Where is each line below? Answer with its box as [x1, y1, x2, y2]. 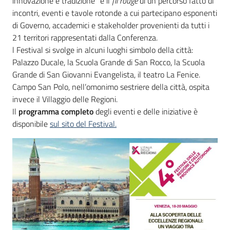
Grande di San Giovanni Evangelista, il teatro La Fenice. [12, 68, 200, 81]
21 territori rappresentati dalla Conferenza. [12, 31, 158, 44]
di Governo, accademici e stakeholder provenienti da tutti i [12, 19, 209, 32]
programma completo [18, 105, 93, 118]
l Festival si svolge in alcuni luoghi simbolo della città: [12, 44, 193, 56]
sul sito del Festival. [50, 118, 117, 130]
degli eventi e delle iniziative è [93, 105, 198, 118]
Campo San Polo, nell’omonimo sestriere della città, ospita [12, 81, 209, 93]
